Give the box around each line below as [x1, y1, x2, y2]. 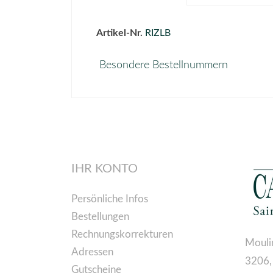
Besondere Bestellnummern [99, 59, 228, 71]
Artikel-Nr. [96, 27, 143, 38]
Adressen [71, 247, 113, 257]
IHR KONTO [71, 163, 138, 175]
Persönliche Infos [71, 194, 148, 204]
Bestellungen [71, 211, 129, 222]
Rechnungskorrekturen [71, 229, 173, 239]
